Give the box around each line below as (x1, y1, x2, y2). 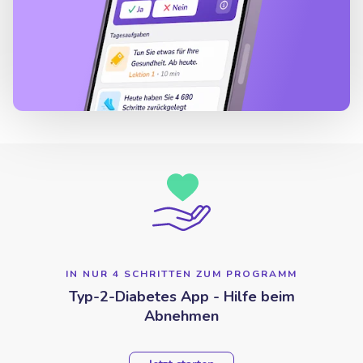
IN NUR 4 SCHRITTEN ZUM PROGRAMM (66, 267, 297, 280)
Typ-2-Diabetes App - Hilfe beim (68, 286, 295, 306)
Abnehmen (144, 305, 219, 326)
